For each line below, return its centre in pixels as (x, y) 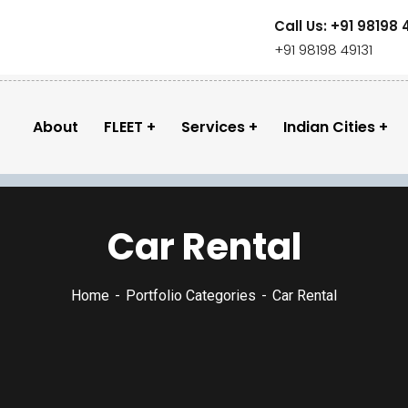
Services (213, 127)
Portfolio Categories (191, 296)
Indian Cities (329, 127)
